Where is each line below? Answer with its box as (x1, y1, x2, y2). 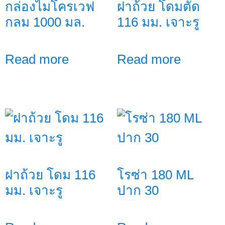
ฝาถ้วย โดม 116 (5, 167, 95, 182)
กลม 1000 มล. (5, 14, 85, 30)
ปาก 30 (117, 182, 159, 198)
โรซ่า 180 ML (117, 167, 193, 182)
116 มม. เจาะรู (117, 14, 199, 30)
